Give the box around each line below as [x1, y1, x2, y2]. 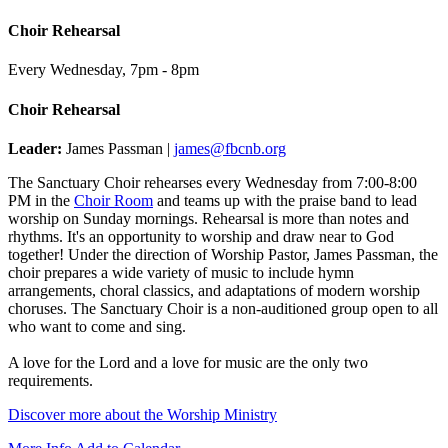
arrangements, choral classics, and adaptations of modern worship [8, 281, 420, 299]
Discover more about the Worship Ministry [8, 405, 277, 423]
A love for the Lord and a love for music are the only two [8, 353, 368, 371]
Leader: [8, 139, 62, 157]
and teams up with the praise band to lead [153, 191, 417, 209]
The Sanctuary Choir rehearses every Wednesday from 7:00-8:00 [8, 173, 417, 191]
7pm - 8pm [130, 61, 199, 79]
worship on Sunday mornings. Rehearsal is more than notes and [8, 209, 409, 227]
